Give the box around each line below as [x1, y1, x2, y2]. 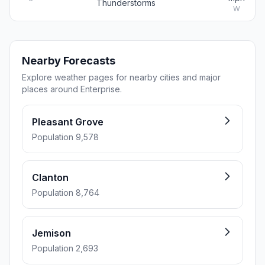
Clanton [32, 172, 69, 183]
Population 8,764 [32, 188, 99, 198]
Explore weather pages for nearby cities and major [22, 72, 221, 82]
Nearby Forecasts [22, 54, 115, 67]
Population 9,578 [32, 132, 99, 142]
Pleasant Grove [32, 116, 104, 128]
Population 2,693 [32, 243, 98, 253]
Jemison [32, 227, 71, 239]
